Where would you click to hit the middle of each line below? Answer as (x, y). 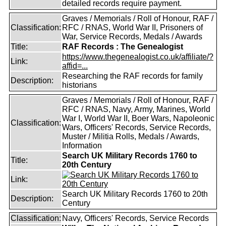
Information (82, 146)
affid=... (75, 66)
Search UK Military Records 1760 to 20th (135, 194)
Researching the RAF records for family (132, 76)
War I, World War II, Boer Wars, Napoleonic (138, 118)
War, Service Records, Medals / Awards (132, 37)
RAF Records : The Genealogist (123, 47)
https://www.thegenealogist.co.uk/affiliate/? (138, 57)
